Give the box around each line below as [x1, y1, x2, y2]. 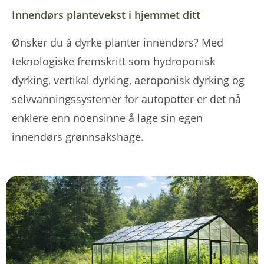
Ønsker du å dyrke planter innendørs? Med [12, 35, 223, 50]
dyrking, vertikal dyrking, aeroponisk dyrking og [12, 73, 245, 88]
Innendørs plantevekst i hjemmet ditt [12, 8, 200, 22]
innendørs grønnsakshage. [12, 130, 144, 144]
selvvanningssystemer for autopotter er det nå [12, 92, 241, 107]
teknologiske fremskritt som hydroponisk [12, 54, 215, 69]
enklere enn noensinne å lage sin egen [12, 111, 203, 126]
